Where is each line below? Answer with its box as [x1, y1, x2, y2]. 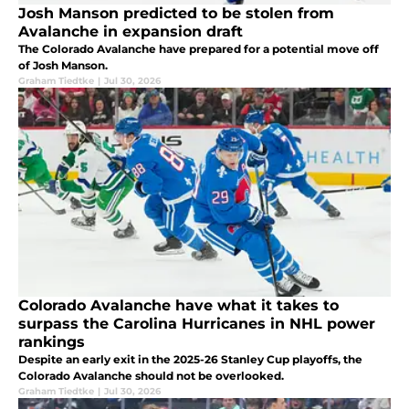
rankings [18, 332, 85, 351]
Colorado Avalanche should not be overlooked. [18, 368, 284, 383]
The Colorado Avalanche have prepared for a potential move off [18, 41, 379, 56]
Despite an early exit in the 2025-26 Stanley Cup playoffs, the [18, 351, 362, 366]
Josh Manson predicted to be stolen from [18, 4, 334, 22]
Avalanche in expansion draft [18, 22, 243, 40]
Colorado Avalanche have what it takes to [18, 296, 339, 314]
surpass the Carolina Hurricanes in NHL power [18, 314, 375, 332]
